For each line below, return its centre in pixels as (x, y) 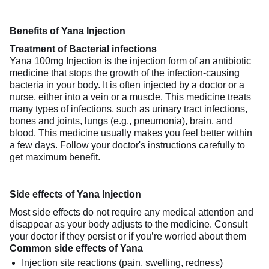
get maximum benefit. (55, 157)
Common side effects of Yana (76, 248)
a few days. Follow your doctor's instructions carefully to (127, 145)
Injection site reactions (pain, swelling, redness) (122, 262)
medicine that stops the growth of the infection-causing (125, 73)
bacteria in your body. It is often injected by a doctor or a (127, 85)
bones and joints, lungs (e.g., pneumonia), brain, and (121, 121)
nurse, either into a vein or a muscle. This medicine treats (130, 97)
